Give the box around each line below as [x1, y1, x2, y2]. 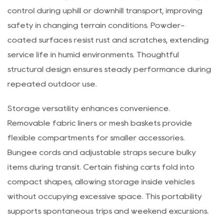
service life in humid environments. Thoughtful [7, 71, 179, 79]
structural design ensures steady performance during [7, 86, 211, 93]
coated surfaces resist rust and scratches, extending [7, 56, 209, 64]
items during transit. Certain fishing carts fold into [7, 183, 195, 191]
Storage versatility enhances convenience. [7, 125, 170, 132]
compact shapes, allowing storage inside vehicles [7, 198, 195, 206]
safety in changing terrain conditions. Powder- [7, 42, 185, 49]
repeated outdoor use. [7, 100, 97, 108]
